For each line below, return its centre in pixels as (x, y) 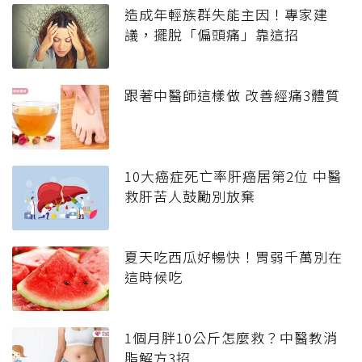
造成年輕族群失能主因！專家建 (226, 15)
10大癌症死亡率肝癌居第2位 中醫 (233, 176)
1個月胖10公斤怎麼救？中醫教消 (231, 338)
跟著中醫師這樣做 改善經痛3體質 (232, 95)
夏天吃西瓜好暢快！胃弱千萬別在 (234, 257)
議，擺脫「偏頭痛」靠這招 (212, 35)
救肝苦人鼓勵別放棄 (190, 196)
